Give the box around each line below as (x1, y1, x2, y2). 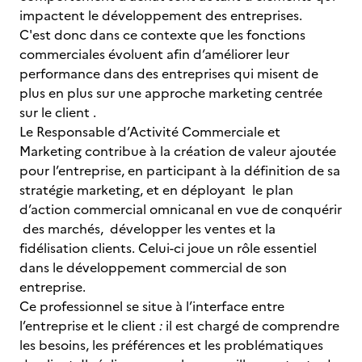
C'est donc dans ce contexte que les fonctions (19, 25, 305, 44)
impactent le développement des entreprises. (19, 6, 302, 25)
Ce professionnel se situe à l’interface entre (19, 297, 284, 316)
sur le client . (19, 103, 96, 122)
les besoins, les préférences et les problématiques (19, 335, 323, 355)
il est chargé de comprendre (162, 316, 339, 335)
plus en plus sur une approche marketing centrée (19, 83, 322, 103)
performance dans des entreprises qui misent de (19, 64, 318, 83)
